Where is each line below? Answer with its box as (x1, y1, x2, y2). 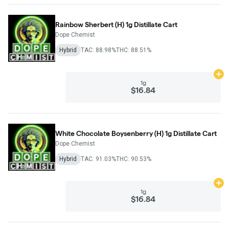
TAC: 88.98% (81, 46, 116, 54)
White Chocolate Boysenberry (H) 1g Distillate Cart (55, 129, 217, 138)
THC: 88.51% (116, 46, 151, 54)
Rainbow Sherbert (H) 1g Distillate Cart (55, 20, 177, 29)
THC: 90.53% (116, 155, 151, 163)
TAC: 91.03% (81, 155, 116, 163)
